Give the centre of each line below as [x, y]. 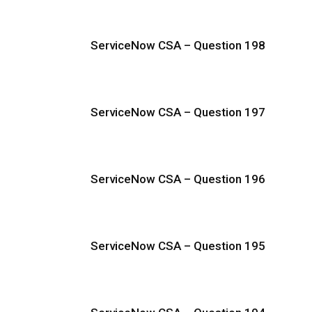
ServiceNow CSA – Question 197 [178, 112]
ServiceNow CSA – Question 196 [178, 179]
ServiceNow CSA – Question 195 [178, 246]
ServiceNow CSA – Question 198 [178, 45]
